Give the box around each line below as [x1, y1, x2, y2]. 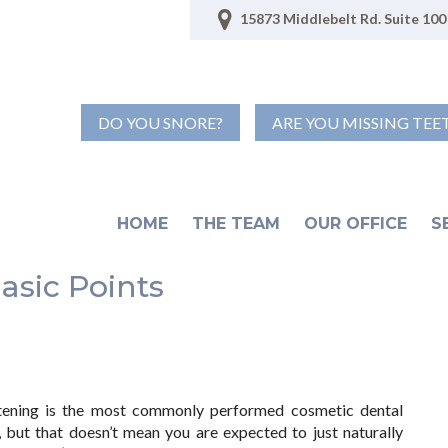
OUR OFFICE [304, 214, 408, 233]
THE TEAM [192, 214, 281, 233]
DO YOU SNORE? [98, 113, 224, 132]
